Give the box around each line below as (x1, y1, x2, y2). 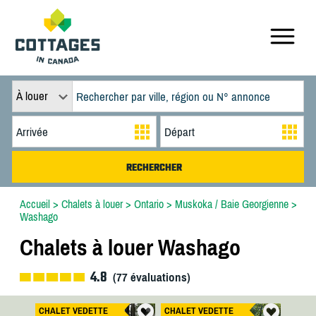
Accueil (19, 197, 50, 210)
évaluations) (127, 270, 190, 284)
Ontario (133, 197, 164, 210)
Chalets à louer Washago (19, 234, 241, 260)
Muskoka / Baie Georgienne (174, 197, 288, 210)
